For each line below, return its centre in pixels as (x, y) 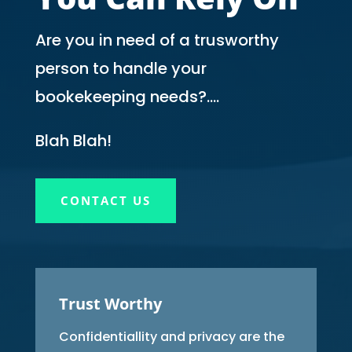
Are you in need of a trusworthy (157, 40)
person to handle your (121, 68)
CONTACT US (105, 200)
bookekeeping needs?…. (127, 97)
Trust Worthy (110, 304)
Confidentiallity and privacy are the (171, 337)
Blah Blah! (73, 141)
